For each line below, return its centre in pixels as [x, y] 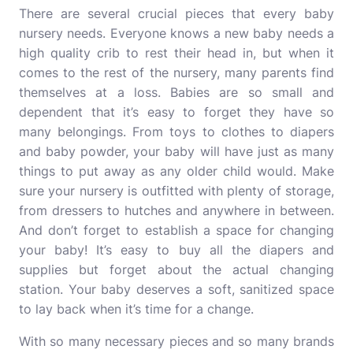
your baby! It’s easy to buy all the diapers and [176, 250]
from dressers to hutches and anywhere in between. [176, 210]
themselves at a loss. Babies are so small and [176, 92]
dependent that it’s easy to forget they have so [176, 112]
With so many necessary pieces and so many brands [176, 341]
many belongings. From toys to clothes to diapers [176, 132]
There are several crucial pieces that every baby [176, 13]
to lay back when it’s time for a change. [136, 309]
